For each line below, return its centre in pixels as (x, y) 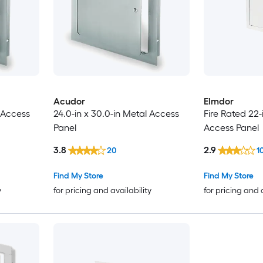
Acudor (69, 102)
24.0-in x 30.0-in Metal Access (116, 114)
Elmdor (218, 102)
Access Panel (231, 128)
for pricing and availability (102, 190)
